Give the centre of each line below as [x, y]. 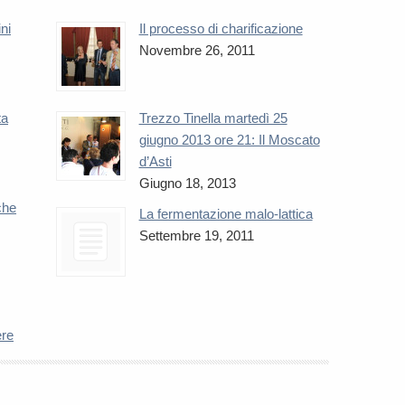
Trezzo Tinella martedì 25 [213, 118]
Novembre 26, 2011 [197, 50]
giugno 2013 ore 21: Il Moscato [229, 140]
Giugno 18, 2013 [187, 183]
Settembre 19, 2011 [196, 235]
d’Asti [155, 161]
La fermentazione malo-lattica [226, 214]
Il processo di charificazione [221, 28]
